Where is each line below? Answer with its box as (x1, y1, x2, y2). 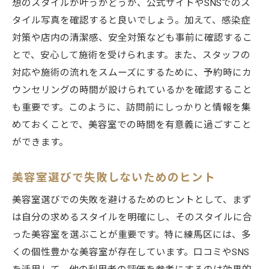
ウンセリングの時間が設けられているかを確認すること (12, 84, 252, 95)
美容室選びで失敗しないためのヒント (12, 171, 216, 184)
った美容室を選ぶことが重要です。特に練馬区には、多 (12, 229, 251, 240)
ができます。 (12, 136, 68, 148)
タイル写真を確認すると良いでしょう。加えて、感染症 (12, 14, 250, 26)
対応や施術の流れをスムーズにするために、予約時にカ (12, 67, 252, 78)
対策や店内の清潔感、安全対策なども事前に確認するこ (12, 32, 252, 43)
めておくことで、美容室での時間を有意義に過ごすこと (12, 119, 252, 130)
